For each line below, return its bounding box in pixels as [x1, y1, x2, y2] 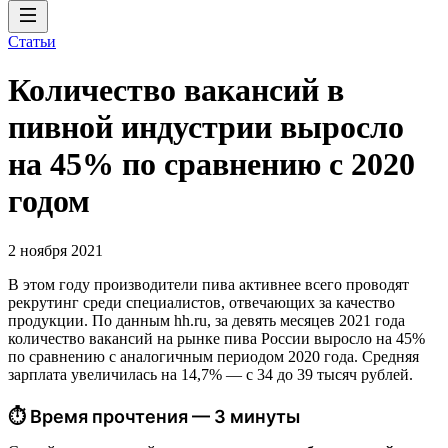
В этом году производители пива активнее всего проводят [8, 275, 409, 293]
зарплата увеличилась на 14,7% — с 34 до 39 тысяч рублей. [8, 365, 413, 383]
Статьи [8, 33, 56, 50]
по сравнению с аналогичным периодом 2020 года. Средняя [8, 347, 419, 365]
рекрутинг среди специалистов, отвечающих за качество [8, 293, 395, 311]
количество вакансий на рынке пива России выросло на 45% [8, 329, 425, 347]
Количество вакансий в [8, 72, 344, 109]
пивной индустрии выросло [8, 109, 404, 146]
